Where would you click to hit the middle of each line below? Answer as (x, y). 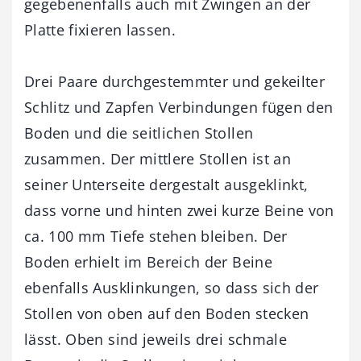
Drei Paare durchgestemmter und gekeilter (175, 81)
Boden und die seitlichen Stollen (139, 133)
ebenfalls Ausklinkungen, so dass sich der (172, 287)
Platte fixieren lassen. (100, 29)
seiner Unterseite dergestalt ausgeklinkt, (166, 184)
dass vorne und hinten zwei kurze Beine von (179, 210)
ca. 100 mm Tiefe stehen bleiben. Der (156, 236)
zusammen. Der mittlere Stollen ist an (158, 158)
